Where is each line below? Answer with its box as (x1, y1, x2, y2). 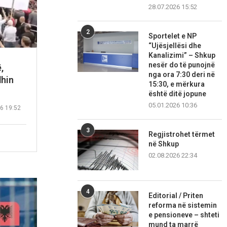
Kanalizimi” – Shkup (148, 51, 216, 60)
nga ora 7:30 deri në (148, 70, 215, 79)
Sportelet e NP (148, 32, 197, 41)
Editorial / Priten (148, 192, 204, 200)
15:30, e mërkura (148, 80, 205, 89)
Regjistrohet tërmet (148, 130, 215, 139)
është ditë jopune (148, 90, 207, 98)
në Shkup (148, 140, 179, 148)
